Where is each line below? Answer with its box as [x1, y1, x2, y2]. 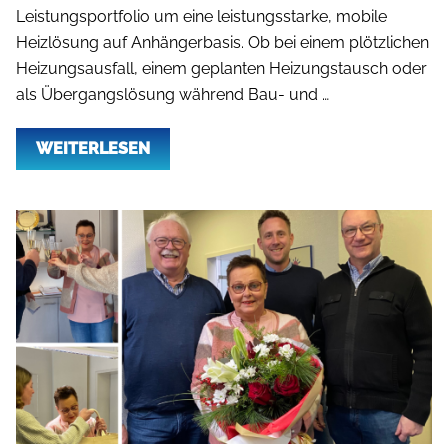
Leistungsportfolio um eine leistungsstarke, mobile [16, 6, 387, 26]
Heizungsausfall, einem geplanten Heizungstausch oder [16, 58, 427, 78]
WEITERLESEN [36, 138, 150, 158]
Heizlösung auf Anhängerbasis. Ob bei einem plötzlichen [16, 32, 429, 52]
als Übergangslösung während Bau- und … [16, 84, 329, 104]
